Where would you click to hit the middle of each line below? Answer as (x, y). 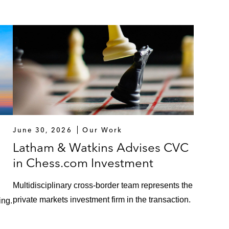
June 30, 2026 (42, 130)
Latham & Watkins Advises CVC (101, 148)
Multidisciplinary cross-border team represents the (103, 186)
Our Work (102, 130)
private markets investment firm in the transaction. (102, 200)
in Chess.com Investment (83, 163)
